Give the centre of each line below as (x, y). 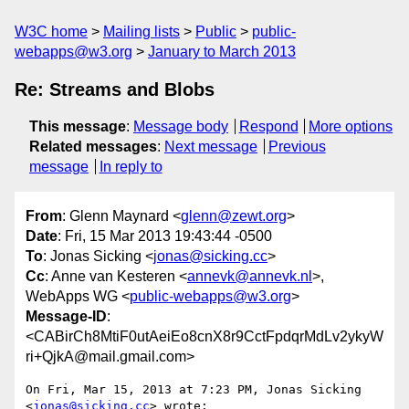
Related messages (93, 147)
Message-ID (66, 317)
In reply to (131, 167)
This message (78, 126)
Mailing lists (142, 31)
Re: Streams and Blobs (115, 89)
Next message (211, 147)
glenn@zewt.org (234, 216)
